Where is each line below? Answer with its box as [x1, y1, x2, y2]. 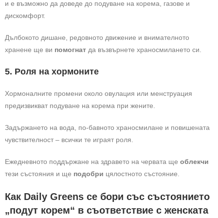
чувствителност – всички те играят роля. [5, 136, 133, 144]
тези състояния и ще [5, 170, 73, 178]
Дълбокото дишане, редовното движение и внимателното [5, 34, 189, 41]
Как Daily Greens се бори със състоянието [5, 191, 210, 202]
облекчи [180, 158, 209, 165]
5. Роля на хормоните [5, 67, 99, 76]
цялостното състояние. [106, 170, 180, 178]
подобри [73, 170, 106, 178]
